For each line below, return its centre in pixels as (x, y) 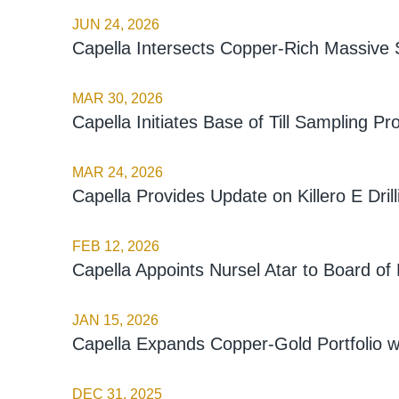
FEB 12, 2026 (115, 246)
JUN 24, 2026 (115, 24)
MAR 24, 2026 (117, 172)
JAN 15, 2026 (115, 320)
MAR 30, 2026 (117, 98)
